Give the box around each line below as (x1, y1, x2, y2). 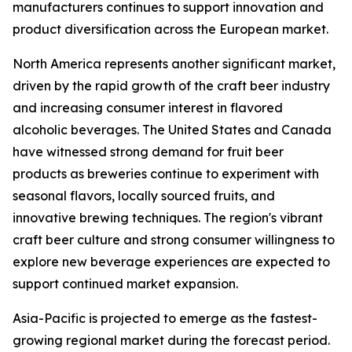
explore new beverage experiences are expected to (13, 254, 330, 270)
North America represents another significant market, (13, 56, 335, 72)
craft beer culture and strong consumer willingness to (13, 232, 335, 248)
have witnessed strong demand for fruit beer (13, 144, 284, 160)
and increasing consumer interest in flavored (13, 100, 283, 116)
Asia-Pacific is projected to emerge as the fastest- (13, 310, 317, 327)
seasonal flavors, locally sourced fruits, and (13, 188, 275, 204)
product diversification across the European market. (13, 21, 328, 38)
